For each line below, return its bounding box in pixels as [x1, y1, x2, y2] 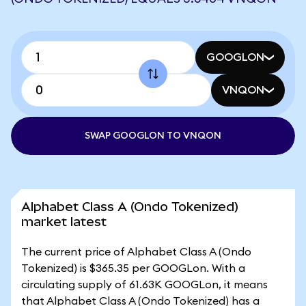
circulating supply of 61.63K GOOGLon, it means [21, 279, 268, 290]
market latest [21, 214, 107, 229]
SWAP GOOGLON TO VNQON [85, 131, 221, 141]
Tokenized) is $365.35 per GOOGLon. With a [21, 263, 245, 274]
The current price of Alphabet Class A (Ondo [21, 247, 251, 258]
